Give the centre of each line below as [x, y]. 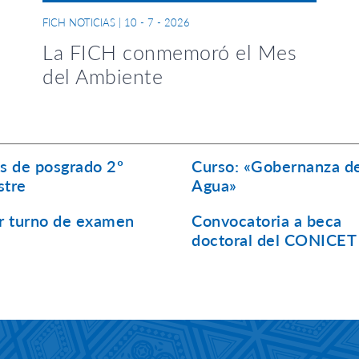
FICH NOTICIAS [79, 22]
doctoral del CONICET [274, 240]
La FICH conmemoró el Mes [169, 52]
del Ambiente [103, 76]
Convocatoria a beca [267, 220]
